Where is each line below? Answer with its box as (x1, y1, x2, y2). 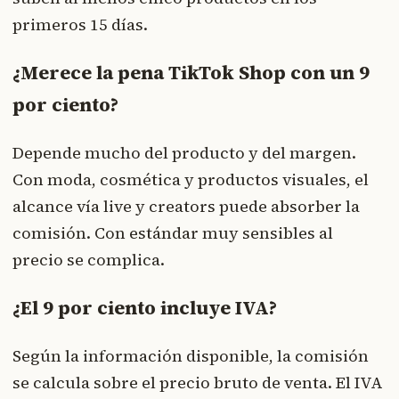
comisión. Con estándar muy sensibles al (12, 221, 333, 244)
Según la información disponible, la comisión (12, 344, 369, 367)
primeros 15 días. (12, 12, 148, 36)
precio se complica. (12, 248, 165, 271)
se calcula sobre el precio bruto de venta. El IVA (12, 370, 383, 394)
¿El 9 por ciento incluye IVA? (12, 294, 277, 321)
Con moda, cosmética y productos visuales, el (12, 167, 369, 191)
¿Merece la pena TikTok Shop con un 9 (12, 59, 370, 85)
